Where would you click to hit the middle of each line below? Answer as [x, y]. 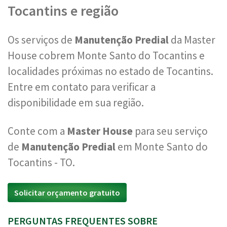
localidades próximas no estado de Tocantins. [110, 71]
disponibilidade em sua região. [76, 103]
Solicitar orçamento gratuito [67, 193]
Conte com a [37, 131]
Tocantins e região [63, 11]
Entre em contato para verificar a [82, 87]
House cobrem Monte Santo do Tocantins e [106, 55]
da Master [192, 40]
